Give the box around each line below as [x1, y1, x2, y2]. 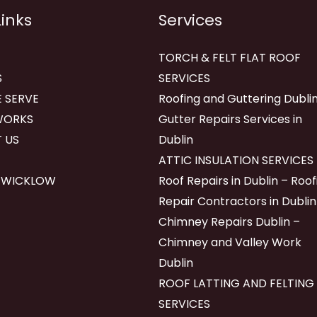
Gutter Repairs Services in [158, 111, 302, 128]
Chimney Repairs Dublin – [158, 214, 300, 231]
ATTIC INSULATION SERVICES [158, 152, 313, 169]
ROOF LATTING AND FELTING [158, 275, 314, 292]
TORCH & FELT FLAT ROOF [158, 50, 301, 67]
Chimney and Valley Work [158, 234, 301, 251]
